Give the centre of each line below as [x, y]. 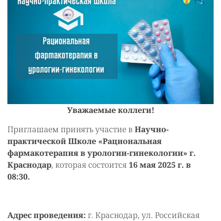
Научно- [151, 129]
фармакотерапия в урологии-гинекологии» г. [102, 153]
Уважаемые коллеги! [110, 110]
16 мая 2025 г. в [160, 165]
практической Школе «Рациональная [85, 141]
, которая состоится [90, 165]
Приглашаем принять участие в [70, 129]
